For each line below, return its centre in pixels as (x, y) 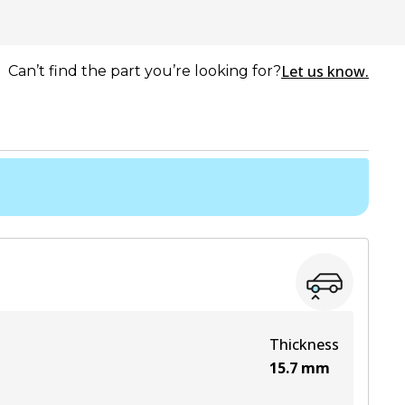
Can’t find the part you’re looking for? (145, 71)
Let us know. (325, 71)
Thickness (304, 344)
